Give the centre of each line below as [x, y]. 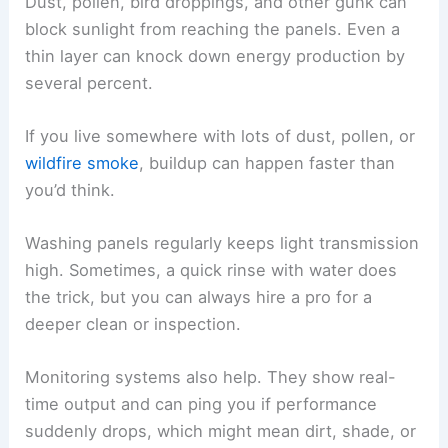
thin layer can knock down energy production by [215, 55]
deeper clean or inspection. [133, 324]
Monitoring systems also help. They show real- [211, 377]
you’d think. [70, 189]
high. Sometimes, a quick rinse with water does [211, 270]
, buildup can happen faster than [267, 162]
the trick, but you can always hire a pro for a [199, 297]
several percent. [89, 82]
